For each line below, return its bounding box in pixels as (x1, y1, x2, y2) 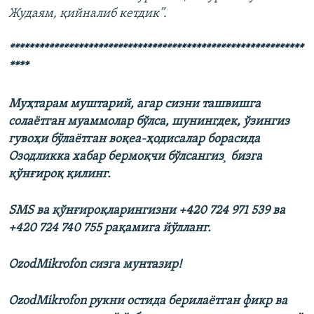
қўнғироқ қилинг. (8, 168, 111, 182)
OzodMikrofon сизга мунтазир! (8, 258, 182, 272)
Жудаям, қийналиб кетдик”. (8, 7, 167, 21)
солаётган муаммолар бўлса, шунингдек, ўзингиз (8, 115, 289, 129)
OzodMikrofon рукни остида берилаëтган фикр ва (8, 294, 287, 308)
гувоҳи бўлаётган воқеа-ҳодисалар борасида (8, 132, 260, 146)
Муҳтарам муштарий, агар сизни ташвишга (8, 97, 261, 111)
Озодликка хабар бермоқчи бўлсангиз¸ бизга (8, 150, 262, 164)
